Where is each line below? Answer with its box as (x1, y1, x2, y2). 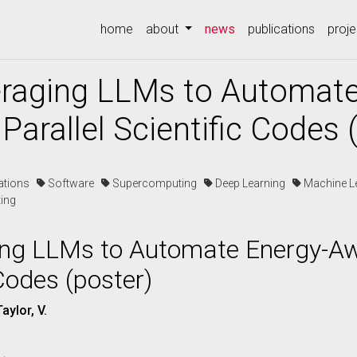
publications (248, 22, 316, 37)
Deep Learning (213, 177, 292, 190)
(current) (234, 21, 281, 36)
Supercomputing (110, 177, 204, 190)
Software (45, 177, 101, 190)
